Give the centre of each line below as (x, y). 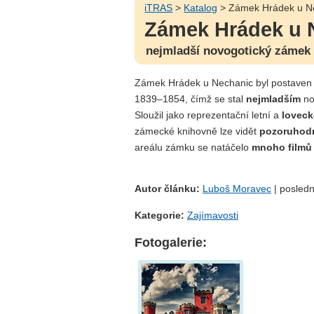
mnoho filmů (282, 147)
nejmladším (273, 98)
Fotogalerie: (171, 243)
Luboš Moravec (237, 189)
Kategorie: (159, 215)
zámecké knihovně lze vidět (197, 131)
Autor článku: (169, 189)
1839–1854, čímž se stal (190, 98)
